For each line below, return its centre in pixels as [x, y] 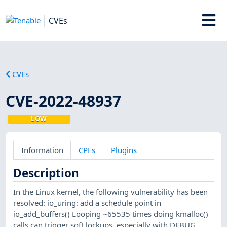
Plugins [124, 150]
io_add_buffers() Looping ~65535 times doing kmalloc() [111, 214]
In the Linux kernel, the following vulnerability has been [111, 191]
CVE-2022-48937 [64, 101]
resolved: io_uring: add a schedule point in [87, 202]
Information [42, 150]
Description [46, 173]
